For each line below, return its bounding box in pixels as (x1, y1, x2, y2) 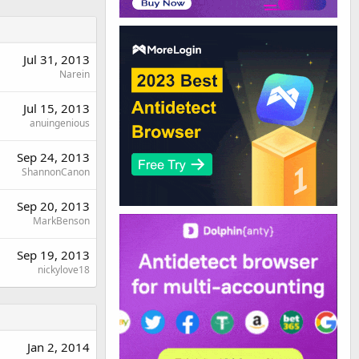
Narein (59, 67, 90, 81)
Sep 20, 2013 (17, 197, 90, 214)
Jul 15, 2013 (23, 99, 90, 116)
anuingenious (30, 115, 90, 130)
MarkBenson (33, 213, 90, 228)
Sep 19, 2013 (17, 246, 90, 263)
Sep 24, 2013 (17, 148, 90, 165)
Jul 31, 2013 (23, 50, 90, 67)
